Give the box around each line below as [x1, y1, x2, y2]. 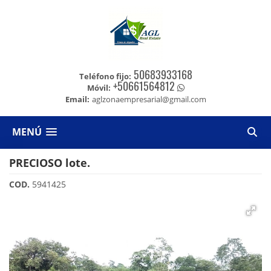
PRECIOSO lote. [9, 155, 90, 170]
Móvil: [87, 82, 111, 93]
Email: [65, 94, 90, 105]
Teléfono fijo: [79, 71, 131, 82]
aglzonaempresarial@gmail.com [91, 94, 206, 105]
